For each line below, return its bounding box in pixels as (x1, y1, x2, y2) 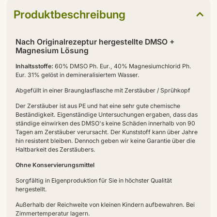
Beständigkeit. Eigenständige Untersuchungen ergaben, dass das (15, 111, 198, 119)
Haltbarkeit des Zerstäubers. (15, 146, 95, 154)
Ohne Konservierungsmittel (15, 161, 94, 169)
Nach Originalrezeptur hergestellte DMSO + (15, 37, 175, 47)
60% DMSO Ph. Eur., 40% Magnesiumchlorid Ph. (53, 62, 191, 70)
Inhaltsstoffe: (15, 62, 53, 70)
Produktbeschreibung (14, 7, 125, 21)
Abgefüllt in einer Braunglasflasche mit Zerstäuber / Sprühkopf (15, 87, 190, 94)
